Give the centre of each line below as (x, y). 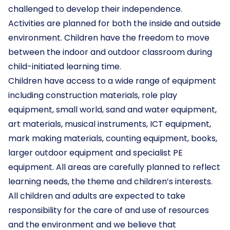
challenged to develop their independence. (95, 9)
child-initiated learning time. (65, 66)
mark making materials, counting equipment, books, (113, 138)
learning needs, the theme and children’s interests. (110, 181)
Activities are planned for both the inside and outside (114, 23)
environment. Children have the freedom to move (109, 38)
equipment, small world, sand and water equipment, (112, 110)
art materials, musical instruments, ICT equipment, (110, 124)
